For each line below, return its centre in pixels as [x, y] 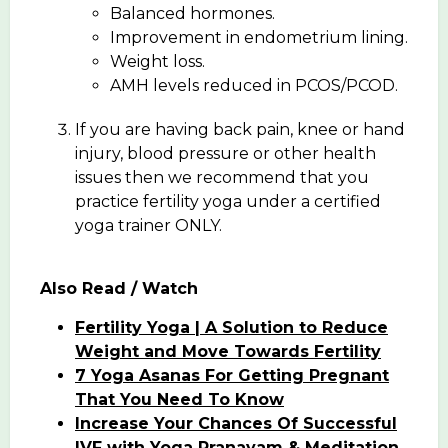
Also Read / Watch [119, 288]
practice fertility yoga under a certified [228, 201]
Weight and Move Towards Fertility [228, 351]
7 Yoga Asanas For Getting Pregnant [232, 375]
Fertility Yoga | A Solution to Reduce [231, 327]
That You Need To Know [179, 399]
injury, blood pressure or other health [225, 153]
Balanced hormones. [192, 13]
